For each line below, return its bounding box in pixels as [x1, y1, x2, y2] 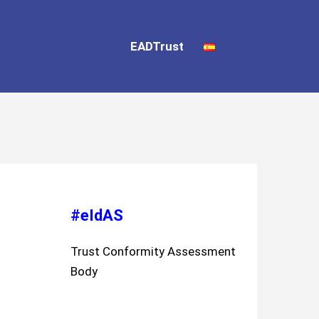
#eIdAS [70, 206, 123, 224]
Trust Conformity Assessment [70, 244, 236, 258]
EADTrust [130, 38, 184, 53]
